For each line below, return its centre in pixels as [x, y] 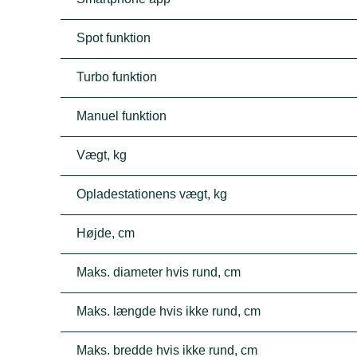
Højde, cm [106, 233]
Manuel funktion [122, 116]
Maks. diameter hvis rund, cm [159, 272]
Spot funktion [114, 38]
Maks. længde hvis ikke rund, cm [169, 311]
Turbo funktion [117, 77]
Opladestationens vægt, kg [152, 194]
